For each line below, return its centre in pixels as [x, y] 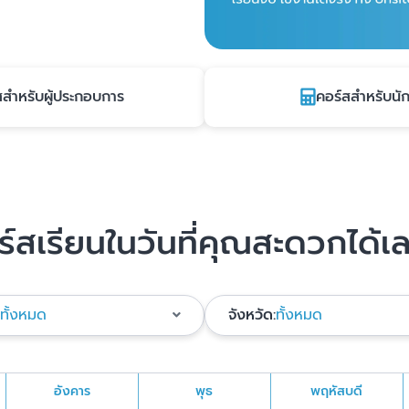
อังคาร [72, 392]
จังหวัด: [252, 315]
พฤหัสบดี [336, 392]
